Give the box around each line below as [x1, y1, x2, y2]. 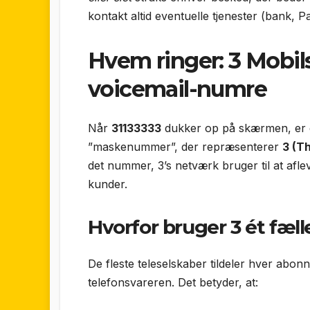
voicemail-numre [88, 75, 266, 103]
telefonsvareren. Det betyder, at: [88, 275, 258, 289]
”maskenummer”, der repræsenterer [88, 139, 282, 154]
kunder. [88, 176, 127, 191]
